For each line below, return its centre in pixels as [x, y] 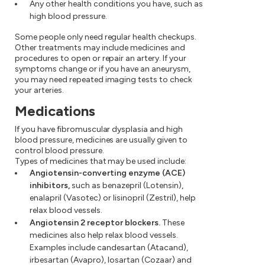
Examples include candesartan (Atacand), [109, 248]
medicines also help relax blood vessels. [104, 235]
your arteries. [39, 91]
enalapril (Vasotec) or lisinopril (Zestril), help [113, 198]
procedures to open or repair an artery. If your [101, 59]
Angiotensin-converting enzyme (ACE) [107, 173]
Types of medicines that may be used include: [101, 161]
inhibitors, [50, 186]
